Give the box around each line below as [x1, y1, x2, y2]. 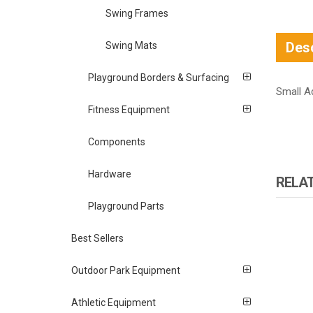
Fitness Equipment [88, 103, 170, 115]
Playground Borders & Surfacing [88, 71, 230, 83]
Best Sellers [71, 232, 124, 244]
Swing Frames [105, 7, 168, 19]
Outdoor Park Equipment [71, 264, 180, 276]
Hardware [88, 168, 132, 180]
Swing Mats [105, 39, 157, 51]
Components [88, 136, 146, 147]
